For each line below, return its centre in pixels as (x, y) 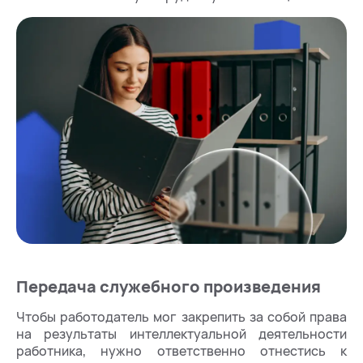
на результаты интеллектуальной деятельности (181, 334)
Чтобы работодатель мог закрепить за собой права (181, 317)
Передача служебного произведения (169, 286)
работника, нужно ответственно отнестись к (181, 351)
